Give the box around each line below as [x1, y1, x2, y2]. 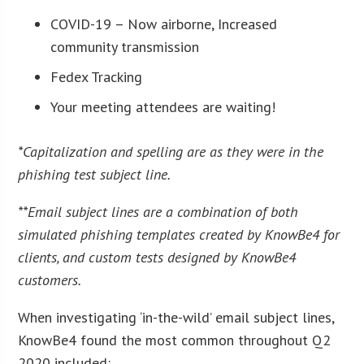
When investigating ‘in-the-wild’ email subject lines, [18, 307, 335, 327]
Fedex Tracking [50, 67, 143, 86]
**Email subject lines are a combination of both [18, 201, 299, 221]
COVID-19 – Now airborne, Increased [50, 14, 278, 33]
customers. [18, 270, 82, 289]
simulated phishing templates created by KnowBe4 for [18, 224, 340, 244]
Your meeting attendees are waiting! [50, 97, 276, 116]
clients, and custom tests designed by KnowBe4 [18, 247, 297, 266]
